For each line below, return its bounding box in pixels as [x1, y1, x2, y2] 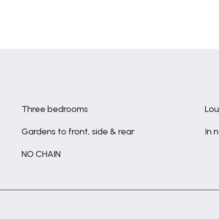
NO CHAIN [22, 149, 61, 159]
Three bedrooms [22, 104, 88, 114]
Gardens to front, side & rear [22, 126, 134, 137]
